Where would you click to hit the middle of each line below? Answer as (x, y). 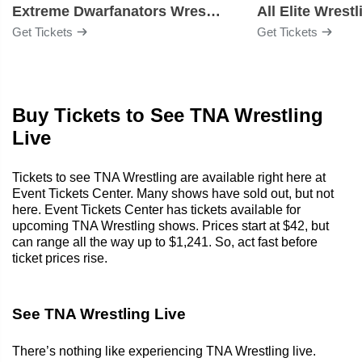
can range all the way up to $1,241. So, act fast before (165, 242)
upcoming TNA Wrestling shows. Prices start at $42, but (170, 225)
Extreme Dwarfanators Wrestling (213, 11)
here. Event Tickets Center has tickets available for (156, 209)
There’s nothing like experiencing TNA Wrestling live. (164, 351)
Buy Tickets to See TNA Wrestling (168, 115)
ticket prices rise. (60, 258)
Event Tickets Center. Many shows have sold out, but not (173, 193)
